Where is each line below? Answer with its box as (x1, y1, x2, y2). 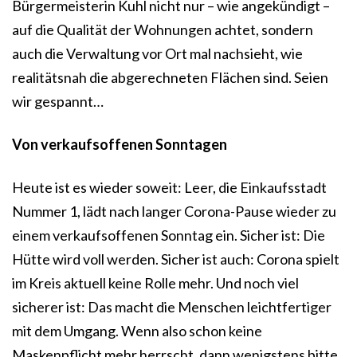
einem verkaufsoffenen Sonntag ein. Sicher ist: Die (12, 226, 325, 245)
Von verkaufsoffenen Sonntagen (12, 135, 227, 154)
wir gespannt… (12, 92, 104, 111)
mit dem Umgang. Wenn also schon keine (12, 322, 262, 340)
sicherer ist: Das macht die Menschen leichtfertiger (12, 298, 331, 316)
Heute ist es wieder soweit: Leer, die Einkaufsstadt (12, 178, 327, 197)
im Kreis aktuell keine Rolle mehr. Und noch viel (12, 274, 299, 292)
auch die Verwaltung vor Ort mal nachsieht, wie (12, 45, 303, 63)
